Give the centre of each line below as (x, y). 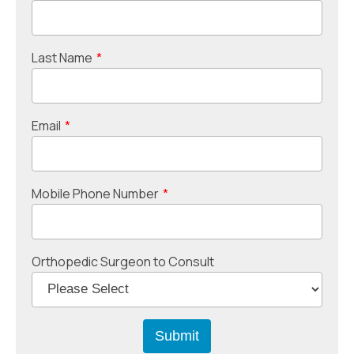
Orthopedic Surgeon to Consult (123, 261)
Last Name (62, 57)
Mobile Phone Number (95, 193)
